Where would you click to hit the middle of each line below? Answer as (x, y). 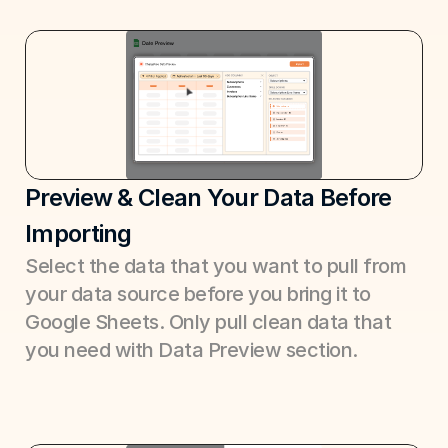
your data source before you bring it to (198, 294)
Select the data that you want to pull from (215, 266)
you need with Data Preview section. (191, 350)
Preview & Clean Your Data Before (208, 197)
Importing (78, 233)
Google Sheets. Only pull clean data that (208, 322)
